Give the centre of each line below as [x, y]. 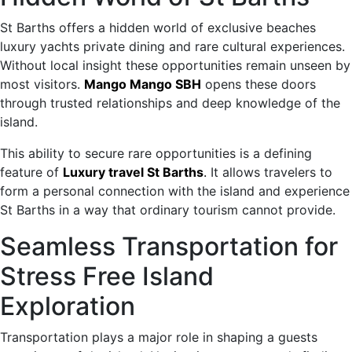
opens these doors [258, 84]
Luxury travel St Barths [133, 172]
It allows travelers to [269, 172]
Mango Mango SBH [143, 84]
